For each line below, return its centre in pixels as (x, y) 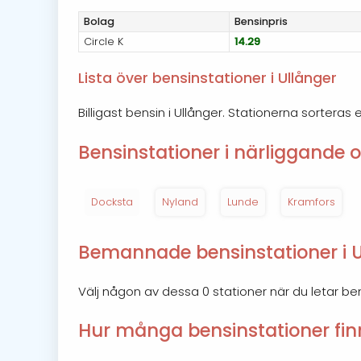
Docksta (112, 202)
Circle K (104, 42)
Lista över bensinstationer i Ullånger (207, 78)
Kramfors (311, 202)
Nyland (180, 202)
